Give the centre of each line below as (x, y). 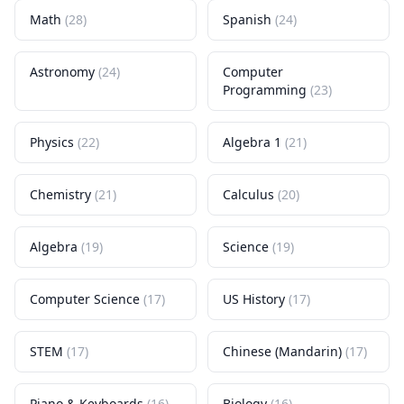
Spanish (247, 19)
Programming (265, 90)
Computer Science (85, 299)
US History (254, 299)
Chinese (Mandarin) (282, 351)
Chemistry (60, 194)
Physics (52, 142)
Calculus (248, 194)
